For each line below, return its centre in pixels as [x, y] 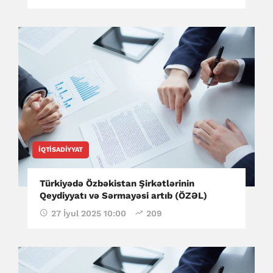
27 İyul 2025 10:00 [89, 214]
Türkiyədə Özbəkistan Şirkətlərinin [117, 184]
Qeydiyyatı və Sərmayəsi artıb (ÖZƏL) [123, 196]
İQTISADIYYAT [61, 150]
